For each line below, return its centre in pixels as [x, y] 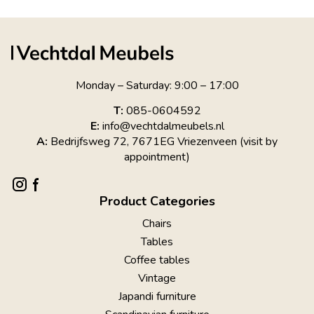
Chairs [157, 224]
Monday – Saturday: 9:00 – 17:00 [157, 85]
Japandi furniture [157, 297]
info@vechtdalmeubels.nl [163, 127]
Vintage [157, 279]
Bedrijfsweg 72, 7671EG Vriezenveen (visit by [163, 142]
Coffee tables [157, 260]
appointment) [157, 157]
